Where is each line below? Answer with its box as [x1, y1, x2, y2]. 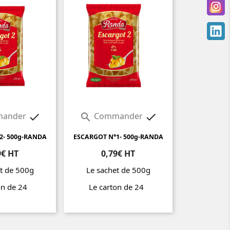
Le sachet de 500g [86, 165, 150, 176]
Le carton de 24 [88, 182, 148, 193]
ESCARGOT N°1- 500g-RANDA [73, 132, 163, 142]
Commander [91, 110, 145, 122]
